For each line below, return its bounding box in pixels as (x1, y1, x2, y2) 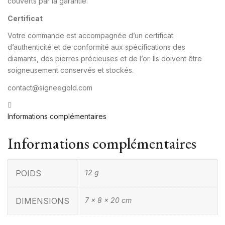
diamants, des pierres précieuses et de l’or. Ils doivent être (8, 54, 202, 63)
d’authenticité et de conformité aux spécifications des (8, 43, 185, 52)
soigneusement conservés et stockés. (8, 66, 134, 75)
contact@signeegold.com (8, 83, 92, 92)
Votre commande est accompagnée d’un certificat (8, 31, 173, 40)
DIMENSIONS (16, 195, 69, 206)
